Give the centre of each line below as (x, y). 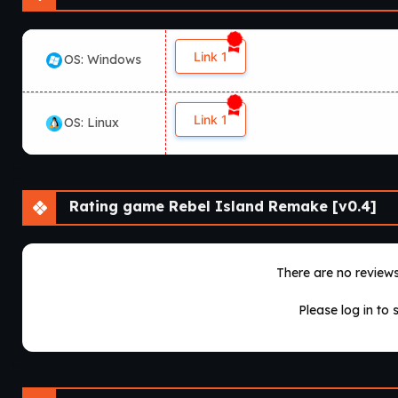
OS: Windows (103, 59)
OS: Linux (92, 122)
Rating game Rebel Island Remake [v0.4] (221, 206)
